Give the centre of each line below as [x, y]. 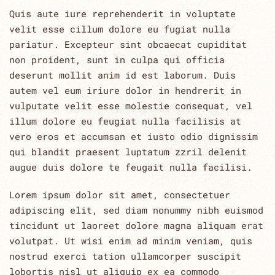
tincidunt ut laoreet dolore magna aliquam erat [136, 225]
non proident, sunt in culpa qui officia [117, 59]
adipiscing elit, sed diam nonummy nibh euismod [136, 210]
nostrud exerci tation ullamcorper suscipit [125, 256]
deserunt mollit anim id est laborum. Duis [122, 75]
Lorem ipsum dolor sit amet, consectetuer [120, 194]
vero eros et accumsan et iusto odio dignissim [134, 136]
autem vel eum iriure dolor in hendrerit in [125, 90]
